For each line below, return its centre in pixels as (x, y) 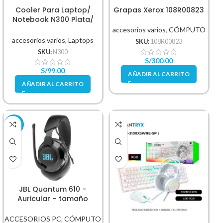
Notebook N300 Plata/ (53, 20)
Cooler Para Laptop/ (53, 10)
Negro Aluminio (53, 29)
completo (53, 208)
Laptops (81, 40)
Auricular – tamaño (53, 198)
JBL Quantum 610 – (53, 189)
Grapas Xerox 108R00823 (159, 10)
